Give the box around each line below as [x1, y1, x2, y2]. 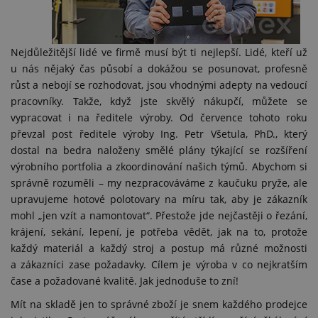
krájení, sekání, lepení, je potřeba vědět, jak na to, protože [11, 225, 307, 238]
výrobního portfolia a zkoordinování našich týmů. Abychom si [11, 160, 307, 173]
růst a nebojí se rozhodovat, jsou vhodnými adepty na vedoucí [11, 78, 307, 92]
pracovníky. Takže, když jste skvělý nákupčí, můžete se [11, 94, 307, 108]
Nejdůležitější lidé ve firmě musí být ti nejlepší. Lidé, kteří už [11, 45, 307, 59]
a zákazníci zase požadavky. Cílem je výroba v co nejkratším [11, 258, 307, 271]
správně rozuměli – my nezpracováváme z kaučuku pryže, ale [11, 176, 307, 190]
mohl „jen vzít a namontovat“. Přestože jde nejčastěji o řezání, [11, 209, 307, 222]
